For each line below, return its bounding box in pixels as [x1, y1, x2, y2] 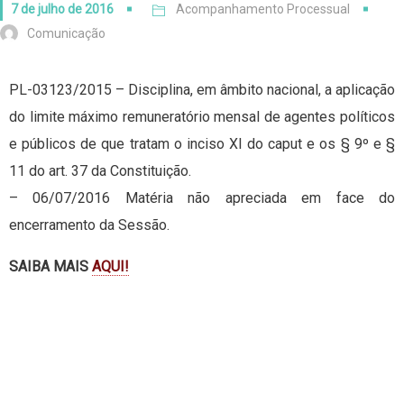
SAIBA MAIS [9, 258, 92, 276]
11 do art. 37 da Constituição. [9, 162, 191, 180]
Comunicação [27, 26, 106, 41]
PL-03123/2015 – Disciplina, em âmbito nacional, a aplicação [9, 81, 395, 99]
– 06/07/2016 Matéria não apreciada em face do [9, 189, 395, 207]
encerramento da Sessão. [9, 216, 170, 234]
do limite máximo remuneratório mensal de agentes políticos [9, 108, 395, 126]
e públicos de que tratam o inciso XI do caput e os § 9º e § [9, 135, 395, 153]
